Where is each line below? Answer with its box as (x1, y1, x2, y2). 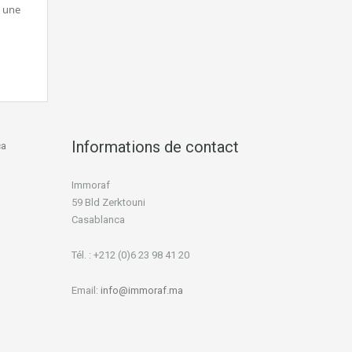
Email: (71, 284, 101, 296)
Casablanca (71, 214, 125, 225)
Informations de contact (71, 137, 239, 156)
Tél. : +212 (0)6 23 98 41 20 (71, 249, 189, 261)
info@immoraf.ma (101, 284, 183, 296)
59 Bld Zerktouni (71, 196, 145, 208)
